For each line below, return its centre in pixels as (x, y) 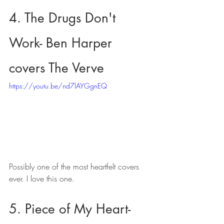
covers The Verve (56, 68)
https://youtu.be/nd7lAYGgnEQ (58, 86)
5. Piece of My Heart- (72, 209)
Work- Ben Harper (62, 43)
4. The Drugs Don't (64, 18)
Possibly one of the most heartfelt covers (75, 167)
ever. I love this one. (42, 179)
